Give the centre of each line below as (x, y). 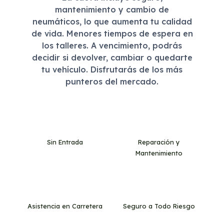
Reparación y (159, 142)
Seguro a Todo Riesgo (159, 206)
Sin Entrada (65, 142)
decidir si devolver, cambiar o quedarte (112, 58)
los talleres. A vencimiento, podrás (112, 46)
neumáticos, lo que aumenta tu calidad (112, 22)
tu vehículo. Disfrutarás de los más (112, 70)
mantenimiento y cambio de (112, 10)
